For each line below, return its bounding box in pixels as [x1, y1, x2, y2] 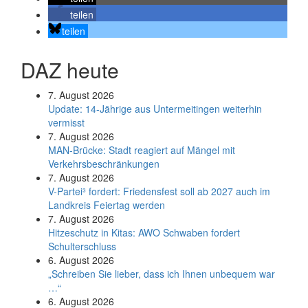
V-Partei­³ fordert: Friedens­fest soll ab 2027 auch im [48, 184, 270, 198]
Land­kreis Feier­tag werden [48, 198, 165, 212]
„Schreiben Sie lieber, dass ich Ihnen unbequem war [48, 267, 275, 280]
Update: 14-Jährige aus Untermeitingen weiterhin [48, 102, 262, 115]
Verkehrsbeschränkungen [48, 157, 159, 170]
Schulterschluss [48, 239, 116, 253]
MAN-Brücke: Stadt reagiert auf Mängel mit [48, 143, 235, 157]
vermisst [48, 115, 85, 129]
